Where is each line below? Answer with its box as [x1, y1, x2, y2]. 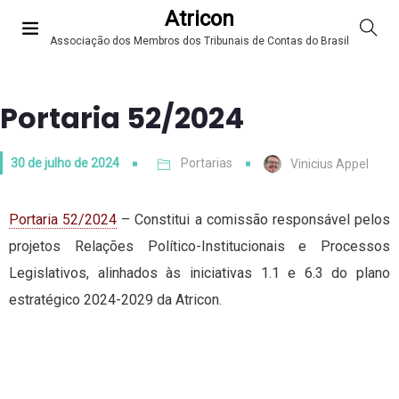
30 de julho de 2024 [11, 156, 119, 170]
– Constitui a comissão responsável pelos [117, 211, 391, 229]
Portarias [181, 156, 232, 170]
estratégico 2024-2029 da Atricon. [9, 291, 222, 309]
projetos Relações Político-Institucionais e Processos [9, 238, 390, 256]
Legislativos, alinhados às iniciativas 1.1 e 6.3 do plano [9, 265, 390, 282]
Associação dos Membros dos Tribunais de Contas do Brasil [50, 35, 349, 48]
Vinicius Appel [290, 157, 369, 172]
